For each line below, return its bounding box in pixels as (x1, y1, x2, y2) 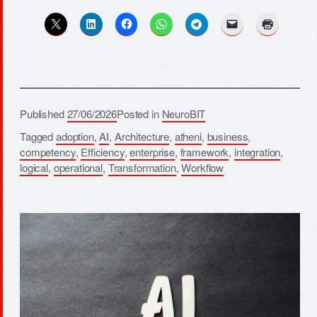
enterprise (129, 144, 175, 160)
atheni (174, 129, 202, 144)
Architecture (114, 129, 170, 144)
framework (180, 144, 229, 160)
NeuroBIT (161, 106, 206, 122)
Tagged (20, 129, 56, 144)
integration (234, 144, 281, 160)
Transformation (108, 160, 176, 175)
